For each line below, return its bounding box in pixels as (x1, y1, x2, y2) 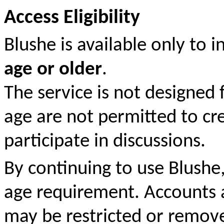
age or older (4, 59, 102, 79)
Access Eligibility (4, 8, 140, 28)
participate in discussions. (4, 131, 205, 151)
